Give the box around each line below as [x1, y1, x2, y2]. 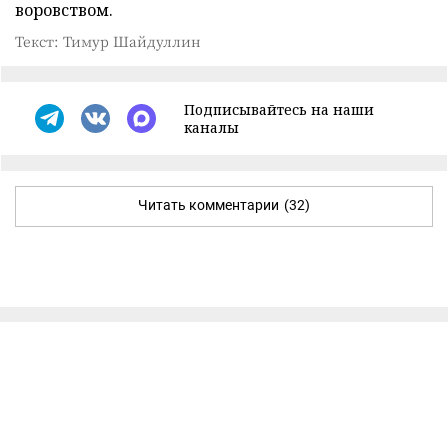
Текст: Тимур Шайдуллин [15, 30, 201, 51]
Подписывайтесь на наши [184, 99, 374, 119]
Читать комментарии [138, 196, 279, 213]
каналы [184, 117, 239, 137]
